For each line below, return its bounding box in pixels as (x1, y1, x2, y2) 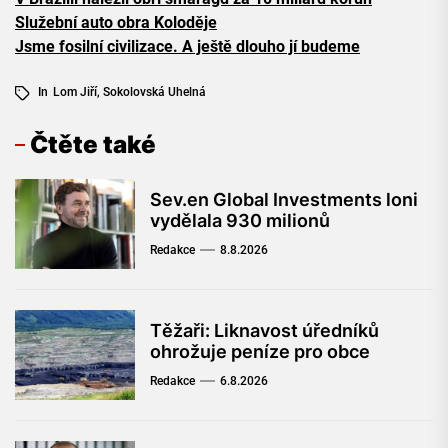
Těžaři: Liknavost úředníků (150, 320, 379, 342)
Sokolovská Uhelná (103, 85, 206, 100)
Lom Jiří (53, 85, 97, 100)
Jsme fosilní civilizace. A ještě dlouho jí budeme (15, 37, 360, 57)
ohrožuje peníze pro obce (150, 341, 370, 363)
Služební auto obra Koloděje (15, 13, 217, 33)
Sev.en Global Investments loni (150, 189, 418, 211)
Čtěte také (30, 130, 156, 160)
